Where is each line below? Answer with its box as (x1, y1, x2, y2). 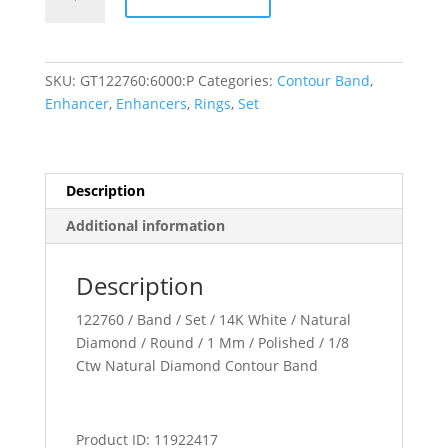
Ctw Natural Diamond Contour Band (75, 355, 318, 375)
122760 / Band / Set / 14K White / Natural (75, 309, 351, 329)
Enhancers (115, 93, 187, 113)
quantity (43, 14, 100, 34)
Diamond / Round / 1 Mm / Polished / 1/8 (75, 332, 349, 352)
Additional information (65, 215, 225, 235)
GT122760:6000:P (79, 70, 194, 90)
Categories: (197, 70, 277, 90)
